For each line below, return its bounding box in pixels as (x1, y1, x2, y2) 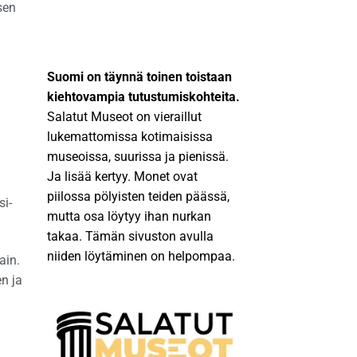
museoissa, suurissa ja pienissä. (47, 148, 229, 164)
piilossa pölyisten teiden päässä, (47, 188, 229, 204)
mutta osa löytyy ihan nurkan (47, 208, 211, 224)
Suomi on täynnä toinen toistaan (47, 69, 232, 84)
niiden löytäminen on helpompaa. (47, 248, 235, 264)
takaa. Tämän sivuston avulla (47, 228, 214, 244)
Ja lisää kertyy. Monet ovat (47, 168, 198, 184)
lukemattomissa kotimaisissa (47, 128, 213, 144)
